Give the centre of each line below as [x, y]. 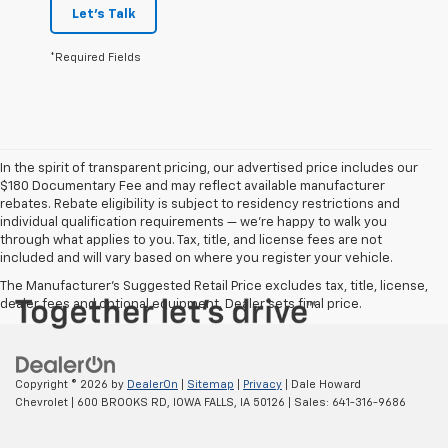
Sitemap [210, 384]
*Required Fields [95, 58]
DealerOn [152, 384]
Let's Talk [103, 15]
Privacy [262, 384]
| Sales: [308, 402]
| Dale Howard [321, 384]
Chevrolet [41, 402]
